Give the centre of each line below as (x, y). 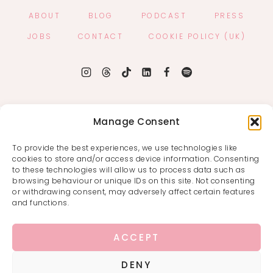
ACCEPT (136, 237)
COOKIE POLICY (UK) (197, 36)
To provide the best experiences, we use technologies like (125, 148)
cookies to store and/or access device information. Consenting (136, 159)
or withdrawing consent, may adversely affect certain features (134, 192)
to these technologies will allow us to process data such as (129, 170)
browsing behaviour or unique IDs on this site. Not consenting (134, 181)
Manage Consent (136, 122)
